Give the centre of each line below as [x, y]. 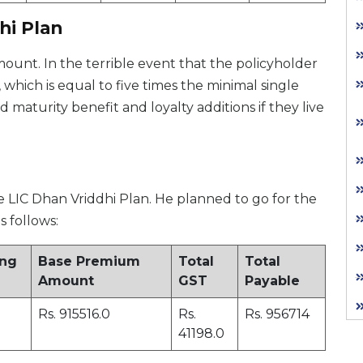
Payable [272, 281]
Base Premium [89, 262]
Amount [66, 281]
